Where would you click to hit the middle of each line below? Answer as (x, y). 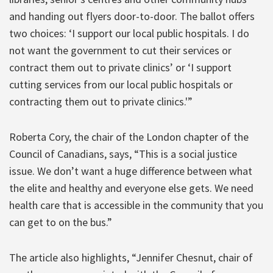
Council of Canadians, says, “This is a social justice (123, 154)
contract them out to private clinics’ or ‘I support (120, 67)
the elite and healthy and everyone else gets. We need (131, 188)
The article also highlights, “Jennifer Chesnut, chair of (131, 257)
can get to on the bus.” (61, 222)
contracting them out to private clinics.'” (101, 101)
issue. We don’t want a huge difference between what (131, 171)
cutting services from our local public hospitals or (121, 84)
